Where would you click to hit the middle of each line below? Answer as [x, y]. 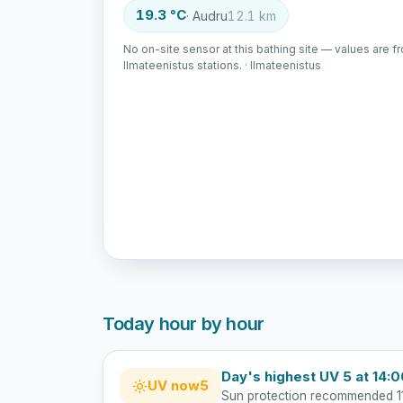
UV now [174, 385]
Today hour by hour [184, 324]
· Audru [207, 15]
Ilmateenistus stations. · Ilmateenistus [222, 65]
